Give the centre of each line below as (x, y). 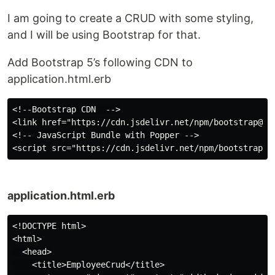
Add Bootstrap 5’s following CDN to (100, 62)
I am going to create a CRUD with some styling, (130, 18)
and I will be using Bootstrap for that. (104, 35)
